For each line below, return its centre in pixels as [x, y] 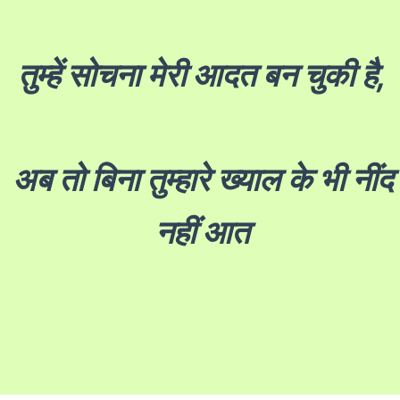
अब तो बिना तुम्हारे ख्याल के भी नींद [202, 179]
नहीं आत [202, 232]
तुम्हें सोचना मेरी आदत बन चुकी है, [202, 75]
